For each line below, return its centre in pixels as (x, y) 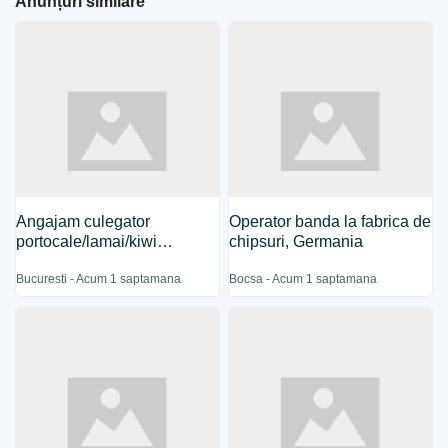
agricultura (54, 261)
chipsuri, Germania (296, 241)
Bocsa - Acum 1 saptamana (303, 279)
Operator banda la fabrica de (330, 221)
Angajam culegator (83, 221)
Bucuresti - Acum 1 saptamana (99, 279)
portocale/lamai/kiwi (87, 241)
